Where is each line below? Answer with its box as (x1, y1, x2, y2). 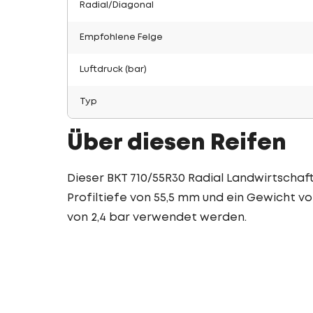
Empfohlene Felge (80, 33, 163, 41)
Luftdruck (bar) (80, 65, 147, 73)
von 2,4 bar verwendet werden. (67, 212, 247, 223)
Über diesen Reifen (67, 133, 286, 154)
